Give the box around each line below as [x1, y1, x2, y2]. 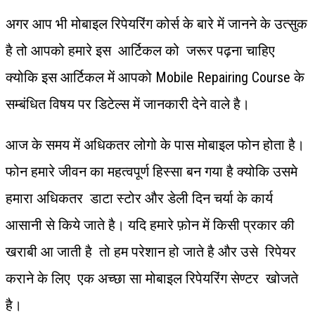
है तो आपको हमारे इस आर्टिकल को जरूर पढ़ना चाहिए [6, 41, 275, 59]
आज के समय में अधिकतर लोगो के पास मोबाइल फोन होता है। [6, 136, 308, 153]
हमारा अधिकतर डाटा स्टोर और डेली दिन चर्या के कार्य [6, 189, 273, 207]
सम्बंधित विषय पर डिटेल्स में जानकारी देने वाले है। [6, 95, 260, 112]
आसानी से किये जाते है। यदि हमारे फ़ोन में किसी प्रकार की [6, 216, 295, 233]
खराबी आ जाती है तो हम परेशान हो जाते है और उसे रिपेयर [6, 243, 296, 260]
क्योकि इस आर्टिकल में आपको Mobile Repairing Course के [6, 68, 304, 86]
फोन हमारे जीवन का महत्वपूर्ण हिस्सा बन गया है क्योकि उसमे [6, 162, 301, 180]
